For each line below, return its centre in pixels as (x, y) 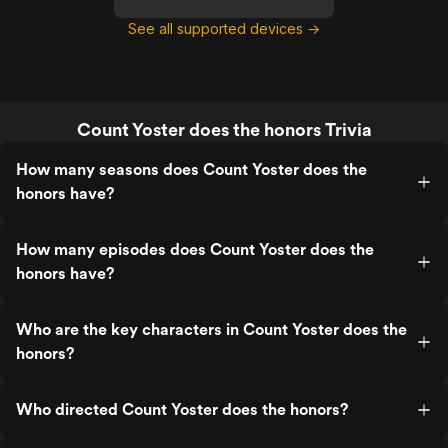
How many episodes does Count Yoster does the (195, 249)
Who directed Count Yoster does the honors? (182, 409)
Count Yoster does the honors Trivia (224, 129)
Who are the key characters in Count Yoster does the (211, 329)
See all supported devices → (224, 28)
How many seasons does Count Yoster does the (191, 169)
